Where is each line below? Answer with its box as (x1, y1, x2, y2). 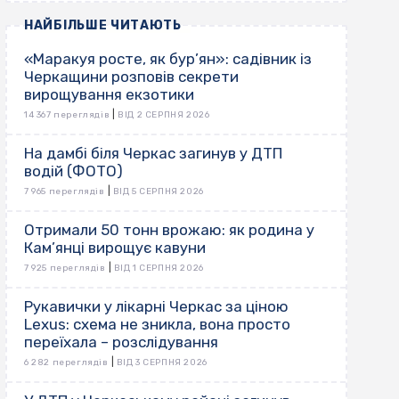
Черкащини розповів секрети (24, 68, 239, 86)
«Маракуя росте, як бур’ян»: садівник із (24, 50, 312, 69)
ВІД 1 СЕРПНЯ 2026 (113, 263, 204, 274)
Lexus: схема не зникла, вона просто (24, 315, 290, 334)
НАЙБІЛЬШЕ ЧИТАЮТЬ (24, 18, 182, 34)
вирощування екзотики (24, 85, 194, 104)
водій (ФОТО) (24, 162, 123, 181)
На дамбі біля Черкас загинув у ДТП (24, 144, 282, 163)
